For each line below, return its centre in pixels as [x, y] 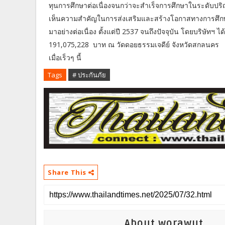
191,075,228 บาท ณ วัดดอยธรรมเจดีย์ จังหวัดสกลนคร [134, 44]
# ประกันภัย [89, 75]
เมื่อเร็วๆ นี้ [66, 57]
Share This [68, 173]
